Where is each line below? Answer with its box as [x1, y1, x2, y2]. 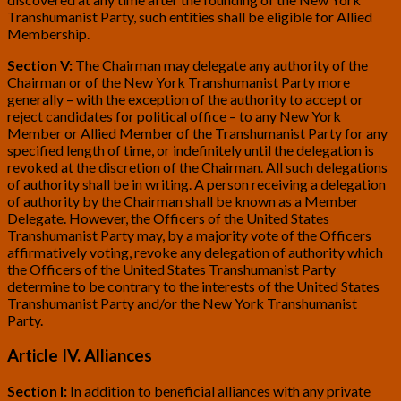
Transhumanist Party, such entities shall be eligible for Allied [7, 8, 372, 26]
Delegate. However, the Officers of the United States [7, 209, 329, 227]
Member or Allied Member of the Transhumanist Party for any [7, 124, 388, 142]
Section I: [7, 381, 70, 399]
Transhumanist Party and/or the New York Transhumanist [7, 294, 357, 312]
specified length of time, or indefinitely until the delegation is [7, 141, 374, 159]
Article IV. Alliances [7, 345, 152, 365]
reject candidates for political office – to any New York [7, 107, 341, 125]
